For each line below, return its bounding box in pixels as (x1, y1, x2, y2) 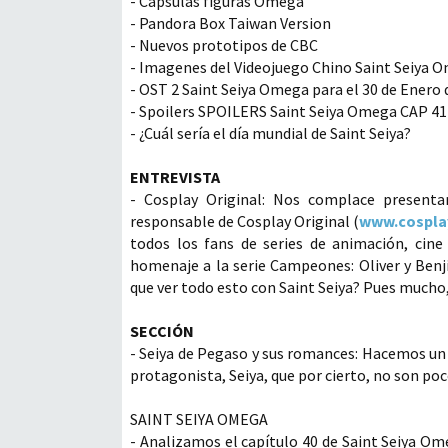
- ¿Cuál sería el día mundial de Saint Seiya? (130, 123, 411, 143)
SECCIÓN (130, 321, 194, 341)
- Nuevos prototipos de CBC (130, 35, 318, 55)
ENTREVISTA (130, 167, 220, 187)
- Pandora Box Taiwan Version (130, 13, 331, 33)
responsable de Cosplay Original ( (130, 211, 360, 231)
